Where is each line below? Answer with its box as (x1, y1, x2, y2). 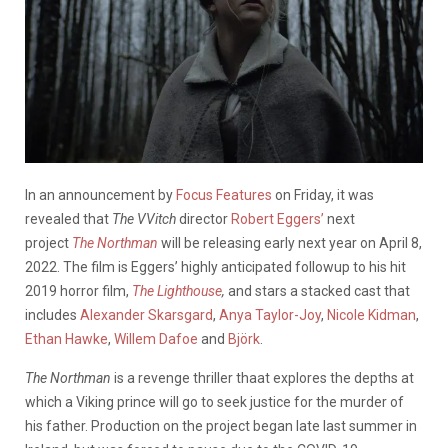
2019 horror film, (25, 282, 132, 299)
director (176, 210, 231, 227)
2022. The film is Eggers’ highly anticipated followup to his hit (25, 258, 406, 275)
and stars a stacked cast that (228, 282, 410, 299)
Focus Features (176, 186, 272, 203)
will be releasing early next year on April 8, (161, 234, 422, 251)
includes (25, 306, 80, 323)
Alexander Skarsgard (80, 306, 213, 323)
